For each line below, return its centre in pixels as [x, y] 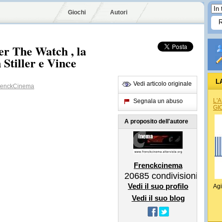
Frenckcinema [158, 165]
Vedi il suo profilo [158, 186]
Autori [119, 12]
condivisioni [173, 176]
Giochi [77, 12]
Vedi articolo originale [163, 84]
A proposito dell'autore [156, 121]
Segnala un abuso [158, 101]
